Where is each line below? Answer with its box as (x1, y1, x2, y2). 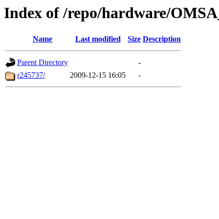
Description (143, 35, 181, 44)
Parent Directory (17, 58, 68, 67)
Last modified (75, 35, 121, 44)
